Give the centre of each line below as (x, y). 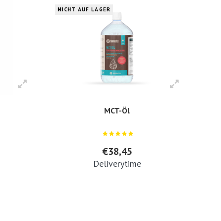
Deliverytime (117, 164)
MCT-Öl (117, 111)
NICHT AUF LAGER (84, 9)
